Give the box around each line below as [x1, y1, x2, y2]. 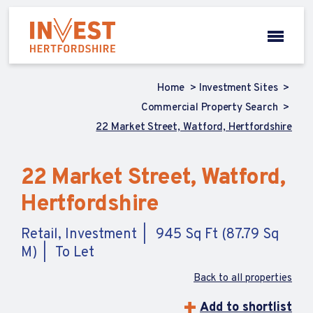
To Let [55, 244, 94, 262]
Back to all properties [194, 272, 292, 285]
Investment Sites [198, 82, 281, 95]
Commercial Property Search [140, 101, 281, 115]
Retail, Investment [21, 226, 137, 244]
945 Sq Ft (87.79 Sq [156, 226, 279, 244]
